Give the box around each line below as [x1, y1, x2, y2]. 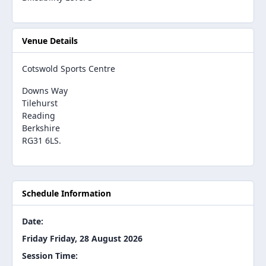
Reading [22, 110, 55, 122]
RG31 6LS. [22, 135, 61, 147]
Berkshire [22, 122, 60, 134]
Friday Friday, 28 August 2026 [22, 233, 142, 245]
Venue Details [22, 34, 78, 46]
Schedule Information [22, 187, 111, 199]
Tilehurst [22, 97, 58, 109]
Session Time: [22, 250, 78, 262]
